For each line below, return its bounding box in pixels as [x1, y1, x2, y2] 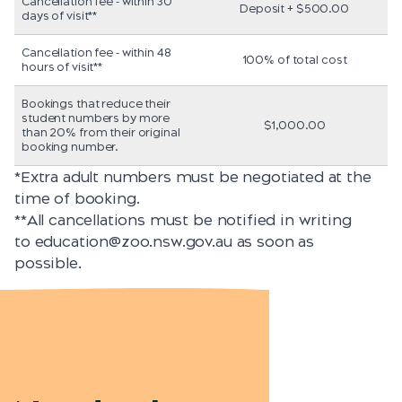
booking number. [22, 140, 118, 154]
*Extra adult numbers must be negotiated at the [14, 168, 371, 187]
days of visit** [22, 9, 98, 23]
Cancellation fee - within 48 [22, 46, 171, 60]
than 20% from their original [22, 126, 180, 140]
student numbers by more [22, 111, 170, 126]
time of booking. [14, 189, 140, 208]
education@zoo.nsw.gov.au [34, 232, 232, 251]
